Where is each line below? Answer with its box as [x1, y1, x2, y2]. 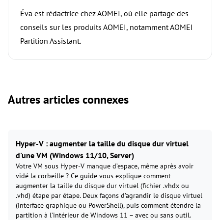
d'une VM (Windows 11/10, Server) [16, 150, 134, 161]
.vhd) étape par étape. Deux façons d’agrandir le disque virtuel [16, 191, 202, 200]
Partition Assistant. [20, 36, 81, 46]
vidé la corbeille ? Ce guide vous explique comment [16, 171, 171, 181]
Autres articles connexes [8, 92, 129, 108]
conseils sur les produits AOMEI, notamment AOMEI [20, 22, 193, 32]
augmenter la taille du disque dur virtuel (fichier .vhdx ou [16, 181, 189, 191]
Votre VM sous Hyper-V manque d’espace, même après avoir [16, 162, 193, 171]
